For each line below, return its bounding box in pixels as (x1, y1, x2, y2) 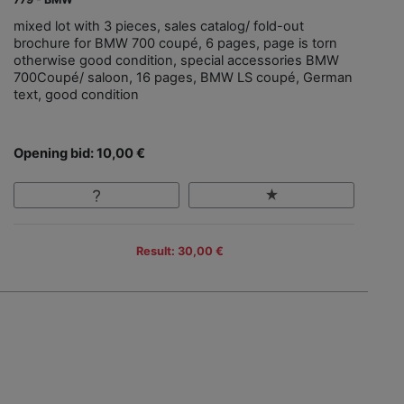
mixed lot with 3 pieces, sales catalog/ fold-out (14, 18, 304, 35)
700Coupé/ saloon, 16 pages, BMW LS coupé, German (14, 69, 353, 87)
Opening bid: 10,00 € (14, 145, 145, 162)
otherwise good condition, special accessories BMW (14, 52, 339, 69)
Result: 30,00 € (135, 243, 224, 258)
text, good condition (14, 87, 139, 104)
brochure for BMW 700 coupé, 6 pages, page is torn (14, 35, 337, 52)
